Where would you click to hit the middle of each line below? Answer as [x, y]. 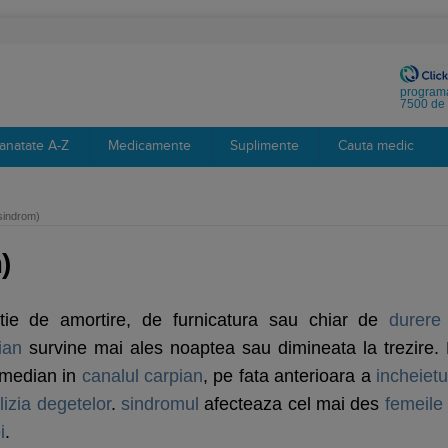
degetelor [73, 404]
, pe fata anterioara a [290, 376]
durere [415, 320]
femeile [413, 404]
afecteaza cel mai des [291, 404]
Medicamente [149, 146]
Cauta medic [376, 146]
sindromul [159, 404]
